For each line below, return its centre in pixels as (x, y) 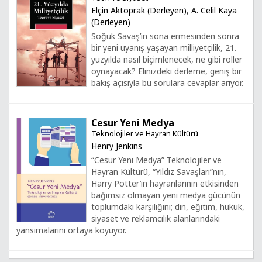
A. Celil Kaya (214, 10)
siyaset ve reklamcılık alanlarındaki (156, 218)
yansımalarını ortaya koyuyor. (71, 230)
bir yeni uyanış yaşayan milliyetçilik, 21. (164, 47)
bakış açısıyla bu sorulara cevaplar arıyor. (167, 82)
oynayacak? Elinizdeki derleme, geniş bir (166, 71)
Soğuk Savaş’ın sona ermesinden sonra (165, 36)
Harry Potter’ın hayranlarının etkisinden (165, 183)
